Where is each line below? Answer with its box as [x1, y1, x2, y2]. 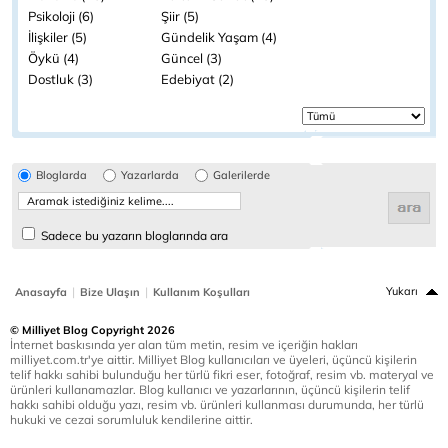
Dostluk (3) [28, 71, 93, 88]
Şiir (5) [161, 8, 199, 25]
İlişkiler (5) [28, 29, 87, 46]
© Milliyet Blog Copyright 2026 [10, 323, 175, 338]
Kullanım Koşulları [153, 285, 250, 300]
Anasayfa [15, 285, 67, 300]
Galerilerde [213, 168, 270, 183]
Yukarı [386, 284, 418, 299]
